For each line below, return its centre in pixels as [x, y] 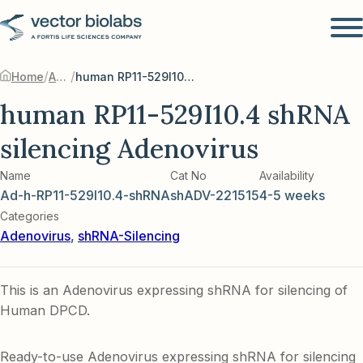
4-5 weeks [292, 196]
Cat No [190, 176]
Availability [287, 176]
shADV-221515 [215, 196]
